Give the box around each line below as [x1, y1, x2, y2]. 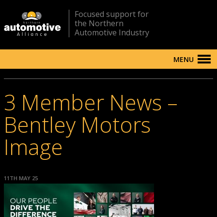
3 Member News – [4, 88, 178, 117]
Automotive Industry [75, 27, 149, 38]
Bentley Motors [4, 110, 151, 139]
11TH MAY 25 [4, 174, 38, 182]
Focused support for [75, 9, 149, 19]
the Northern [75, 18, 124, 29]
